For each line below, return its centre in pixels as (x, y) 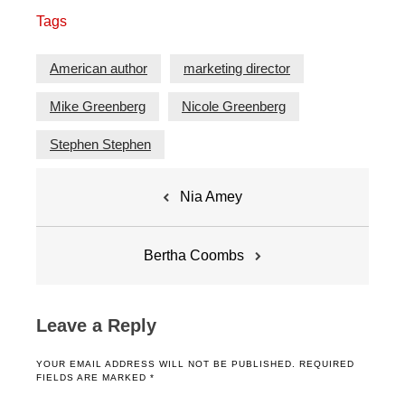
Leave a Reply (96, 325)
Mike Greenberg (98, 106)
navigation (90, 215)
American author (99, 68)
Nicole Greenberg (234, 106)
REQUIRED (327, 363)
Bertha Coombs (194, 255)
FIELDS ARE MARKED (93, 377)
